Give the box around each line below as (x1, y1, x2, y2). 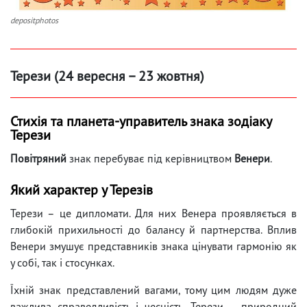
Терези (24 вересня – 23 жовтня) (10, 66, 204, 85)
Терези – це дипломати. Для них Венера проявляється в (10, 206, 297, 220)
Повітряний (10, 151, 69, 165)
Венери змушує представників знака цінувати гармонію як (10, 238, 297, 253)
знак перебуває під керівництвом (69, 151, 234, 165)
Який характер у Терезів (10, 180, 153, 199)
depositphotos (10, 14, 58, 25)
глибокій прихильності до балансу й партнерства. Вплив (10, 222, 297, 236)
